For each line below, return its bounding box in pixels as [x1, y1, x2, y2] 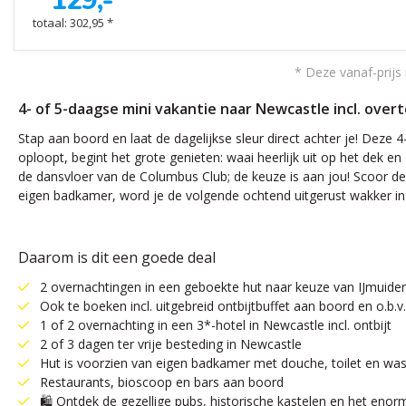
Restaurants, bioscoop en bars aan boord [40, 373, 284, 391]
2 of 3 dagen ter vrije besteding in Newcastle [40, 335, 302, 353]
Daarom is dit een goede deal [18, 247, 216, 268]
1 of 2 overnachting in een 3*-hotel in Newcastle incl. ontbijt [40, 316, 391, 334]
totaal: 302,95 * [33, 14, 113, 32]
